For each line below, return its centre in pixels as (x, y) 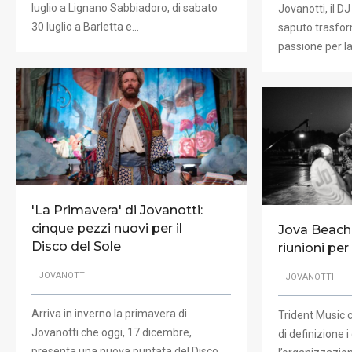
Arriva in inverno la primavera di (109, 314)
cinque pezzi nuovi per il (107, 228)
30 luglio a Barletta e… (85, 26)
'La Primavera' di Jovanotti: (117, 210)
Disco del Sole (76, 246)
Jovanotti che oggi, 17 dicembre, (112, 333)
